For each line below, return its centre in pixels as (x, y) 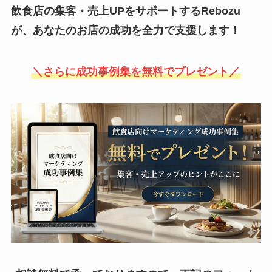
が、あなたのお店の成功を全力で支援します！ (125, 31)
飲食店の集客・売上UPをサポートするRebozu (125, 11)
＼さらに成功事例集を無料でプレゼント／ (136, 71)
